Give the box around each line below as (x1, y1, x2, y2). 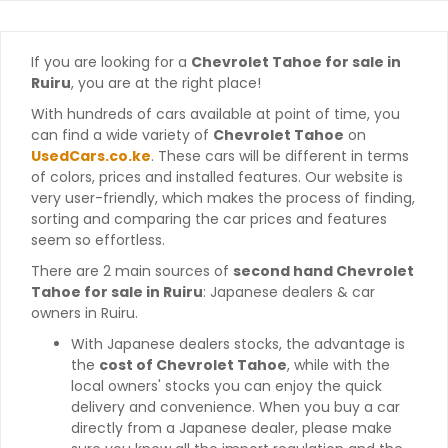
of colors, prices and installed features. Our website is (31, 167, 403, 188)
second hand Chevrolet (233, 261, 414, 282)
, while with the (287, 355, 390, 376)
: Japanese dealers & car (203, 282, 375, 303)
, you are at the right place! (71, 73, 261, 94)
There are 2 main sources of (31, 261, 233, 282)
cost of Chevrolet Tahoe (99, 355, 287, 376)
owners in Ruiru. (31, 303, 138, 324)
